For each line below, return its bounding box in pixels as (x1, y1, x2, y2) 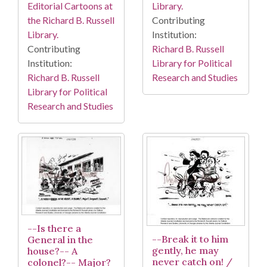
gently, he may (152, 244, 219, 257)
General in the (27, 233, 93, 246)
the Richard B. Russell (27, 14, 114, 26)
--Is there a (27, 222, 81, 234)
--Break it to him (152, 233, 228, 246)
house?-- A (27, 244, 77, 257)
